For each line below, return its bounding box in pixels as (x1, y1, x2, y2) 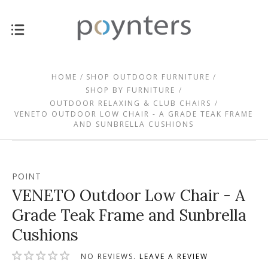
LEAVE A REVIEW (139, 251, 209, 262)
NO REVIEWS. (81, 251, 140, 262)
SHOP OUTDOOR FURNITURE (86, 71, 211, 82)
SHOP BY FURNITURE (86, 84, 176, 95)
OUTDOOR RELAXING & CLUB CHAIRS (50, 98, 212, 108)
